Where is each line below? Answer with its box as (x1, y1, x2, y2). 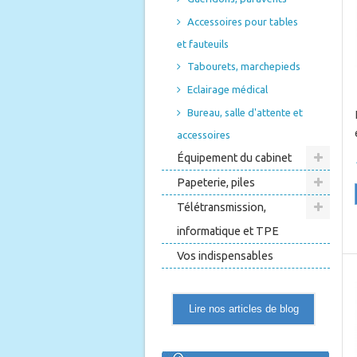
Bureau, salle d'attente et (187, 107, 303, 118)
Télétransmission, (177, 201, 266, 214)
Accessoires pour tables (187, 16, 298, 27)
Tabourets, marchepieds (187, 61, 300, 72)
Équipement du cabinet (177, 151, 292, 164)
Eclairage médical (187, 84, 268, 95)
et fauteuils (177, 38, 229, 49)
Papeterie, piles (177, 176, 255, 189)
